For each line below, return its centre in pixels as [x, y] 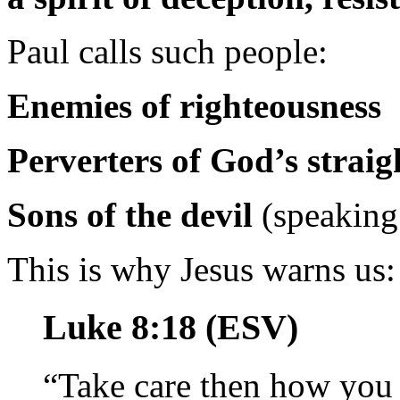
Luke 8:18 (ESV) [171, 327]
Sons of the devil [130, 215]
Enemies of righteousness [194, 106]
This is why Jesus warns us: [201, 270]
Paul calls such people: [167, 52]
